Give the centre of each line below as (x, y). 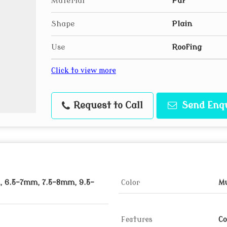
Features (137, 220)
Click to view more (84, 71)
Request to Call (107, 106)
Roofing (187, 47)
